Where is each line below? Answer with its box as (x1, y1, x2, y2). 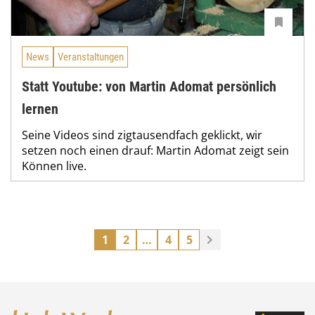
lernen (22, 100, 58, 117)
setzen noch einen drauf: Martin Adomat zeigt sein (22, 142, 289, 158)
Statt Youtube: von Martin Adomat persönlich (22, 77, 276, 95)
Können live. (22, 157, 86, 174)
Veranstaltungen (58, 50, 124, 63)
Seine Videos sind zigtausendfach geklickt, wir (22, 127, 262, 143)
